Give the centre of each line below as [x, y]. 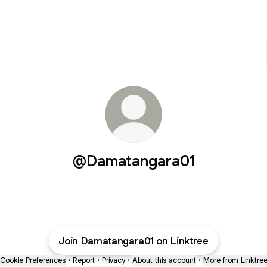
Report [83, 260]
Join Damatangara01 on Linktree [133, 241]
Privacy [113, 260]
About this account [164, 260]
